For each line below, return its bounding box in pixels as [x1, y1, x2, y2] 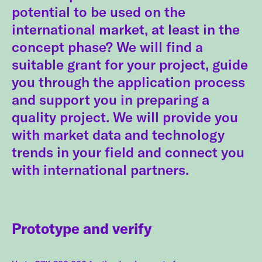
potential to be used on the [12, 3, 185, 21]
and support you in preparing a [12, 91, 209, 109]
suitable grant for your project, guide [12, 56, 248, 74]
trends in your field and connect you [12, 143, 244, 161]
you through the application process [12, 73, 245, 91]
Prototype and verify [12, 219, 151, 238]
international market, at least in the [12, 20, 240, 39]
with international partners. [12, 161, 189, 179]
